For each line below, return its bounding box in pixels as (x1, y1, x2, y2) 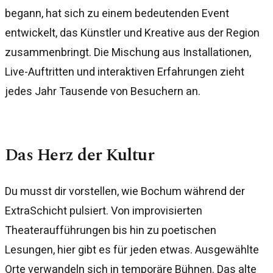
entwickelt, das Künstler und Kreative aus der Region (5, 26, 260, 39)
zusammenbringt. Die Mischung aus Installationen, (5, 45, 251, 58)
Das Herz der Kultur (5, 142, 155, 169)
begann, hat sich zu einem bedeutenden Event (5, 6, 229, 19)
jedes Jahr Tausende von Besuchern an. (5, 84, 200, 97)
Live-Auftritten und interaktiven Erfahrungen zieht (5, 65, 244, 78)
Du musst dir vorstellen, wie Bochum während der (5, 184, 245, 197)
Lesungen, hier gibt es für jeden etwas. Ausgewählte (5, 243, 259, 256)
